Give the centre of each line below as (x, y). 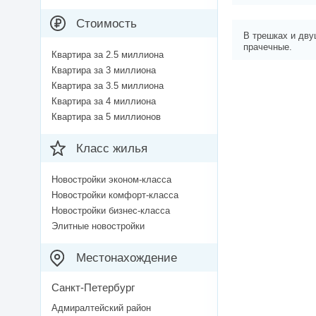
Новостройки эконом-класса (111, 180)
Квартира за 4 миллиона (104, 102)
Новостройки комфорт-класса (115, 195)
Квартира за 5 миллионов (106, 117)
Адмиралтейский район (101, 308)
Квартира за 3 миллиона (104, 71)
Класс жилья (112, 149)
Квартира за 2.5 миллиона (108, 55)
